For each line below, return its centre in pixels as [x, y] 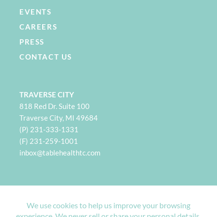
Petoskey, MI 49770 [52, 212]
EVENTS [36, 12]
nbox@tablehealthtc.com [61, 153]
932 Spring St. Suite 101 [58, 200]
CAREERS [39, 27]
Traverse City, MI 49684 [59, 118]
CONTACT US [46, 57]
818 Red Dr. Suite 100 [54, 106]
